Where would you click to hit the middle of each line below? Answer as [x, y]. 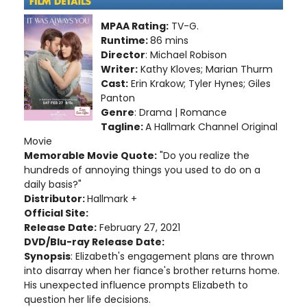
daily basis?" [53, 184]
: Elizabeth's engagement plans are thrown [172, 256]
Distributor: [56, 198]
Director [123, 54]
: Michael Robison [186, 54]
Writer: [119, 69]
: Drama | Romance [181, 112]
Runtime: [125, 40]
